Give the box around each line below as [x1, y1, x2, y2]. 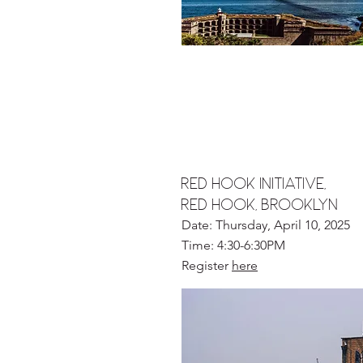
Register [181, 258, 232, 273]
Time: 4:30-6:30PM [181, 237, 285, 253]
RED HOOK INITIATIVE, [181, 174, 327, 192]
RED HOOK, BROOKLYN [181, 195, 339, 213]
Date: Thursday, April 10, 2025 [181, 217, 350, 233]
